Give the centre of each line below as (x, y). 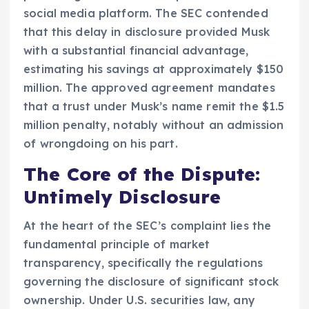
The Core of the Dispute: (142, 174)
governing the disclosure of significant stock (151, 282)
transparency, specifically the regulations (143, 263)
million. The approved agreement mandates (149, 87)
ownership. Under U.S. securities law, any (139, 300)
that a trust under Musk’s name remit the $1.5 (154, 106)
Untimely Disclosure (122, 197)
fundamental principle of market (117, 245)
